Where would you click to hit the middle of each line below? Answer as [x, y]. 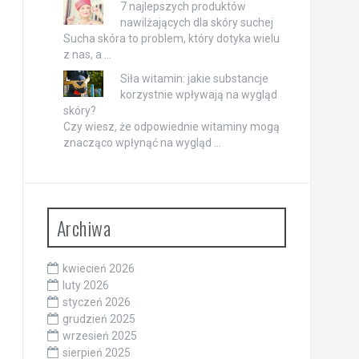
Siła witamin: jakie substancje [194, 78]
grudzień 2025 [99, 319]
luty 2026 [85, 285]
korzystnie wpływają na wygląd [198, 94]
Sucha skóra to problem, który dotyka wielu [171, 38]
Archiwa [83, 227]
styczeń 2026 [96, 302]
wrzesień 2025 [99, 335]
